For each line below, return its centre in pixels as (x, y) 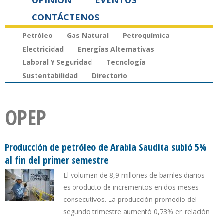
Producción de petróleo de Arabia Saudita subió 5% (106, 147)
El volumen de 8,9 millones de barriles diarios (134, 175)
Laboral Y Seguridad (57, 62)
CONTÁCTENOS (65, 17)
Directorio (109, 76)
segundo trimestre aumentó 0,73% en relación (136, 212)
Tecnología (126, 62)
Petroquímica (146, 35)
